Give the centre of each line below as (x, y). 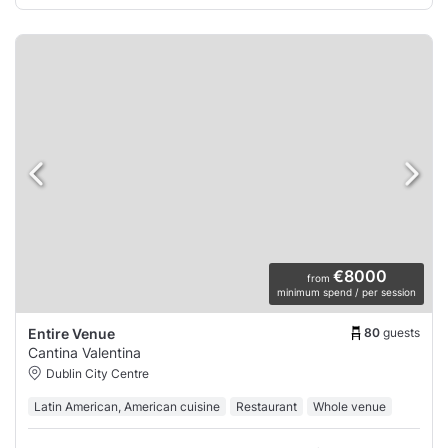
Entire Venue (71, 334)
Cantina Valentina (84, 353)
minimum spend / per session (346, 292)
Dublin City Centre (97, 374)
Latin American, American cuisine (127, 407)
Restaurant (266, 407)
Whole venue (349, 407)
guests (401, 332)
